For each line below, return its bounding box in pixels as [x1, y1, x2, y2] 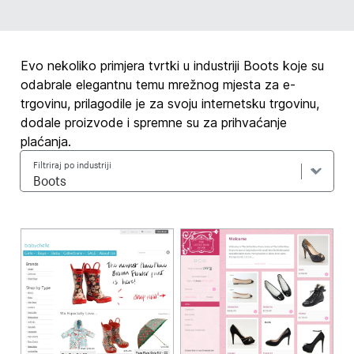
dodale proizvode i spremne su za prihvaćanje [21, 115, 288, 130]
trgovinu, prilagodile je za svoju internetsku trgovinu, [21, 96, 320, 111]
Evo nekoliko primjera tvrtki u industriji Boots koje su [21, 58, 325, 73]
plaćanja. [21, 134, 72, 149]
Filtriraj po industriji [33, 156, 112, 171]
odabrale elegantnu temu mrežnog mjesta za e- [21, 77, 296, 92]
